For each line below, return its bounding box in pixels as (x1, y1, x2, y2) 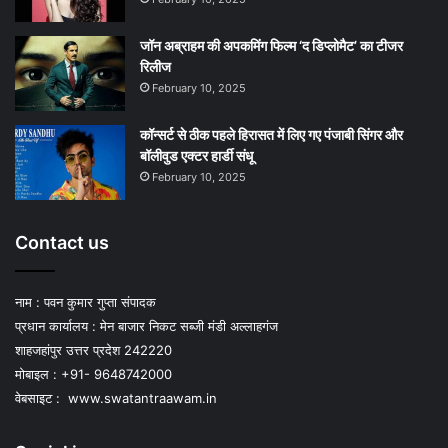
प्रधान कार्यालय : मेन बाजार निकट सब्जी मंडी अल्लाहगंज (15, 317, 278, 334)
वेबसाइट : (15, 389, 64, 406)
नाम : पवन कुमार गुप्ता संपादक (15, 293, 156, 310)
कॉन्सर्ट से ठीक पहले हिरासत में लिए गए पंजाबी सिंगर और (140, 125, 403, 143)
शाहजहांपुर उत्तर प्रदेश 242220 (15, 341, 172, 358)
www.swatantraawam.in (64, 389, 217, 406)
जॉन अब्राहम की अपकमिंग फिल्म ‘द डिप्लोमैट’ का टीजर (140, 36, 403, 54)
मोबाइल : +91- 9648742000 (15, 365, 172, 382)
